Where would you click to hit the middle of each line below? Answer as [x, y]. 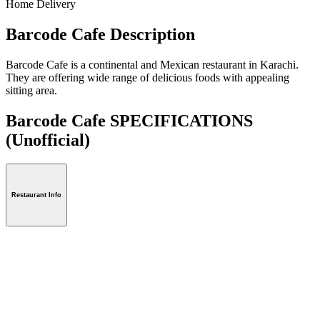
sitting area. [31, 90]
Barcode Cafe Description [100, 34]
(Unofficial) [48, 140]
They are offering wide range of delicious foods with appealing [147, 77]
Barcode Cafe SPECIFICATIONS [129, 120]
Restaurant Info [36, 195]
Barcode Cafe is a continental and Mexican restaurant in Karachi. [152, 64]
